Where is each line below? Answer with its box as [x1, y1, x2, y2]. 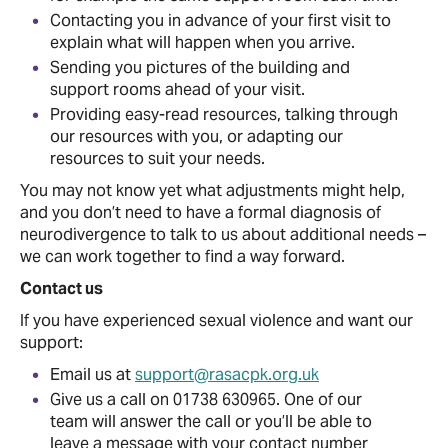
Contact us [20, 277, 103, 299]
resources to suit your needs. [50, 147, 265, 169]
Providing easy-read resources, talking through [50, 103, 398, 125]
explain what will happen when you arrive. [50, 31, 355, 53]
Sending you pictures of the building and [50, 56, 350, 78]
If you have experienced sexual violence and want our [20, 309, 413, 331]
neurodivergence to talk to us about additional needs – [20, 223, 426, 245]
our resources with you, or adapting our [50, 125, 343, 147]
